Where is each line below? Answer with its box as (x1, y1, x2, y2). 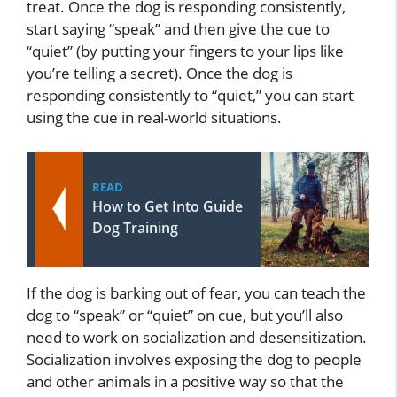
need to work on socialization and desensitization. (27, 326, 367, 347)
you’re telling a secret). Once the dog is (27, 63, 292, 84)
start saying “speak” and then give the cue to (27, 19, 330, 40)
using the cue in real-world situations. (27, 107, 282, 128)
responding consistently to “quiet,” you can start (27, 85, 354, 106)
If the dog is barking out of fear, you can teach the (27, 282, 366, 303)
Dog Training (92, 217, 178, 237)
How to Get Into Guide (92, 196, 243, 216)
